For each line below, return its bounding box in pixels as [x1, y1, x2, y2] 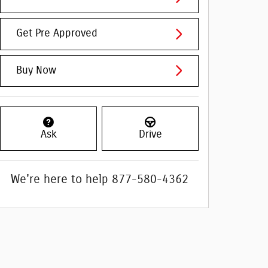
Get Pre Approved [16, 28, 98, 39]
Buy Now [16, 65, 56, 76]
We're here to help [10, 173, 108, 185]
